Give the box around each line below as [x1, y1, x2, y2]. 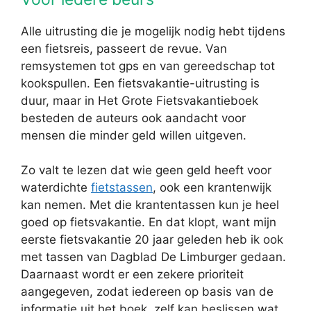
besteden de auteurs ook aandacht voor [21, 110, 246, 125]
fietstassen [91, 180, 153, 194]
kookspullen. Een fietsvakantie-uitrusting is [21, 76, 260, 90]
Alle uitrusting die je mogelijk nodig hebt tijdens [21, 24, 285, 38]
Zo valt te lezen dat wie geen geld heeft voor [21, 162, 271, 177]
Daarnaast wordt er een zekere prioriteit [21, 267, 244, 281]
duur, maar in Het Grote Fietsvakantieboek [21, 93, 258, 108]
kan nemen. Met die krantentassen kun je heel [21, 197, 279, 212]
